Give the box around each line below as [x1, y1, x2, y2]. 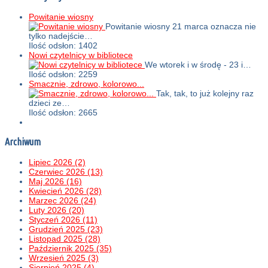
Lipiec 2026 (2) [29, 157, 86, 167]
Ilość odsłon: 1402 [29, 40, 98, 50]
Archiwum [5, 136, 41, 148]
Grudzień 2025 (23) [29, 224, 103, 234]
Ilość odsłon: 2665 [29, 107, 98, 117]
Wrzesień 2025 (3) [29, 252, 99, 263]
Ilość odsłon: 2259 [29, 69, 98, 79]
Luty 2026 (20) [29, 205, 84, 215]
